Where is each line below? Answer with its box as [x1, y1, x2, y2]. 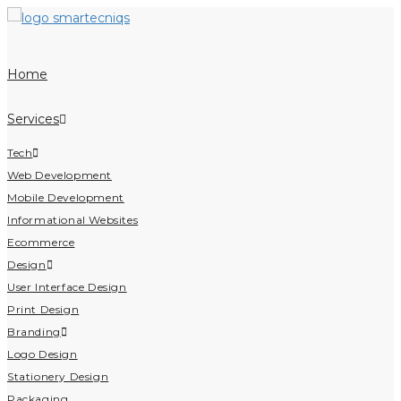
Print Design [7, 303, 80, 316]
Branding [7, 325, 61, 338]
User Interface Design [7, 280, 127, 294]
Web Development [7, 168, 112, 182]
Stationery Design [7, 370, 109, 383]
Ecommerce [7, 235, 75, 249]
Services [7, 111, 59, 127]
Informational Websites [7, 213, 139, 226]
